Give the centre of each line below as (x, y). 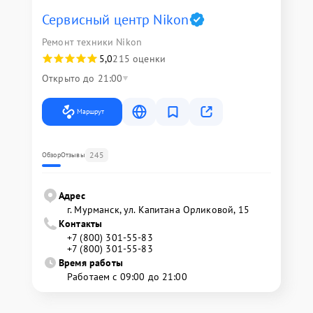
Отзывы (73, 155)
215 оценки (139, 59)
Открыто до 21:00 (82, 78)
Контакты (81, 224)
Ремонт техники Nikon (92, 42)
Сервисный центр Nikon (116, 20)
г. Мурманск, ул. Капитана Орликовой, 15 (158, 210)
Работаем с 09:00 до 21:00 (127, 277)
